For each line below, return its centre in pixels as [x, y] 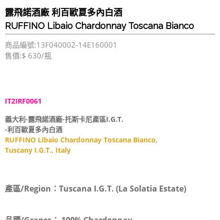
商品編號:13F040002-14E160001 [61, 45]
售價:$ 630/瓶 [28, 56]
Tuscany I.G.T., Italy [39, 150]
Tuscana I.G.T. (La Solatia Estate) [123, 189]
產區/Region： [32, 189]
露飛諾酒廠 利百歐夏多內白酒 [64, 13]
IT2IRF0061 [23, 101]
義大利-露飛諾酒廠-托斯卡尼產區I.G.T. [64, 119]
